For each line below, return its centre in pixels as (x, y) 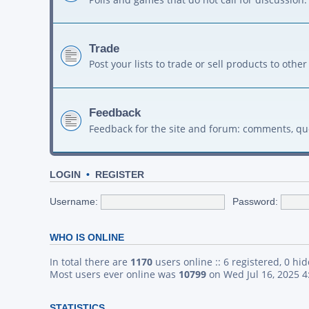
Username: (74, 201)
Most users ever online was (114, 275)
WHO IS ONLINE (87, 238)
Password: (255, 201)
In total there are (90, 262)
